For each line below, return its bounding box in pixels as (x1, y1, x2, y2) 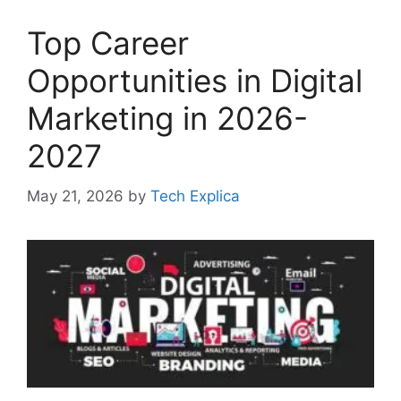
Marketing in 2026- (27, 99, 308, 137)
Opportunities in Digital (27, 62, 363, 99)
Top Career (27, 24, 189, 62)
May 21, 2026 (27, 186, 124, 205)
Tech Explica (150, 186, 240, 205)
